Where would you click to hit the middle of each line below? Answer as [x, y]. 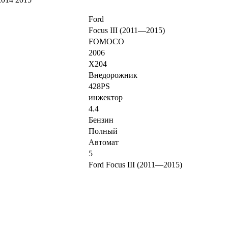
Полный [103, 131]
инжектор [106, 98]
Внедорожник [113, 75]
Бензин [101, 120]
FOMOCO [106, 42]
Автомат [104, 142]
